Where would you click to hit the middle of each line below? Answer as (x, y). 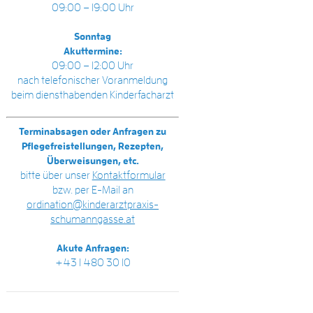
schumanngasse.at (93, 219)
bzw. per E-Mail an (93, 190)
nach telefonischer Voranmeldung (93, 80)
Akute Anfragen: (93, 248)
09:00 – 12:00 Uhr (93, 65)
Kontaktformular (129, 175)
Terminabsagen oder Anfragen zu (93, 131)
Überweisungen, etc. (93, 160)
